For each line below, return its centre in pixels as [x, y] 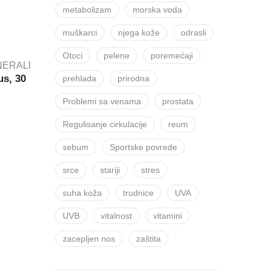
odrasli [193, 33]
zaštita [149, 239]
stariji [110, 170]
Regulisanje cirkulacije [105, 124]
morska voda [157, 10]
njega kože [139, 33]
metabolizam [87, 10]
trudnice [138, 193]
